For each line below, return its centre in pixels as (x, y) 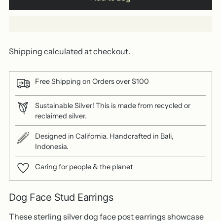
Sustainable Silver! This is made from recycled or (113, 106)
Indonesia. (52, 147)
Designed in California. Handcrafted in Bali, (104, 136)
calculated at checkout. (86, 51)
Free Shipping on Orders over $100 (92, 82)
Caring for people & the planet (84, 167)
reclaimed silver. (61, 116)
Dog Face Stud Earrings (61, 198)
